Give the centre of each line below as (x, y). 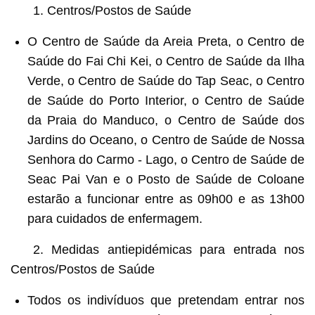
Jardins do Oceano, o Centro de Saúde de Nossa (166, 140)
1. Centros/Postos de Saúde (112, 10)
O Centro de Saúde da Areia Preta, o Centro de (166, 41)
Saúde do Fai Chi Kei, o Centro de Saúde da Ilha (166, 61)
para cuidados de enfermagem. (115, 218)
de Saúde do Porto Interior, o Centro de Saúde (166, 100)
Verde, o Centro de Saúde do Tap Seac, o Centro (166, 81)
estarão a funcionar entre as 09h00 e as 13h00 (166, 199)
